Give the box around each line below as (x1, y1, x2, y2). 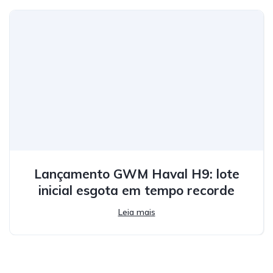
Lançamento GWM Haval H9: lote (34, 166, 239, 182)
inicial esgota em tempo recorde (38, 182, 235, 199)
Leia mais (118, 207, 155, 218)
